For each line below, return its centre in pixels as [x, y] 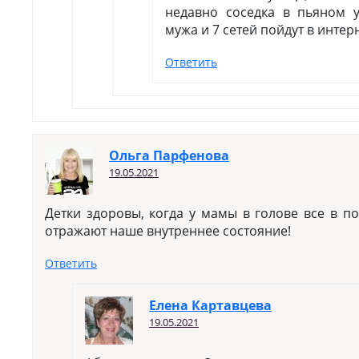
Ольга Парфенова [169, 155]
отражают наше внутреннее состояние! [168, 231]
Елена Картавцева [210, 305]
